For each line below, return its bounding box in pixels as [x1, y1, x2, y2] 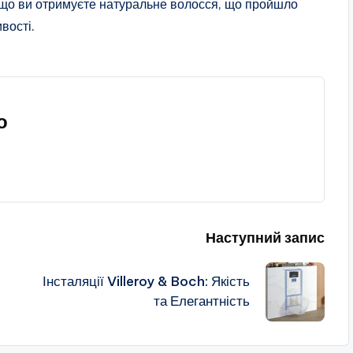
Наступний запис [205, 228, 325, 247]
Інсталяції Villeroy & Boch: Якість [42, 273, 250, 291]
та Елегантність [153, 292, 250, 310]
